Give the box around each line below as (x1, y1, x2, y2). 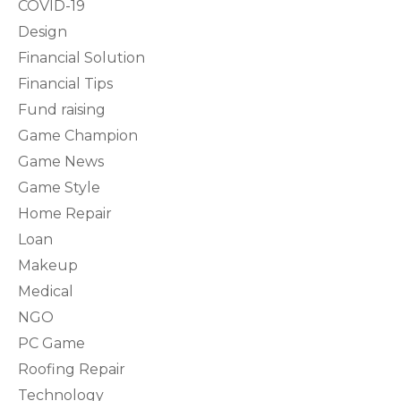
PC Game (18, 334, 85, 352)
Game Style (18, 178, 100, 196)
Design (18, 22, 67, 40)
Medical (18, 282, 73, 300)
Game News (18, 152, 104, 170)
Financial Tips (18, 74, 113, 92)
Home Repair (18, 204, 112, 222)
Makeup (18, 256, 78, 274)
